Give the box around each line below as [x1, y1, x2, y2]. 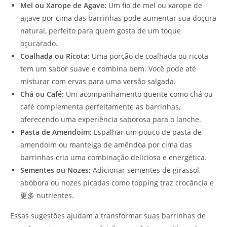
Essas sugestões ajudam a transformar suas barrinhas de [10, 210, 206, 220]
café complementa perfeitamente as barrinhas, [20, 101, 180, 111]
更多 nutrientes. [20, 190, 74, 200]
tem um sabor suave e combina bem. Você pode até [20, 63, 196, 73]
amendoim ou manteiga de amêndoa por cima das [20, 139, 192, 149]
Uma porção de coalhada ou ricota [90, 51, 208, 61]
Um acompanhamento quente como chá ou [64, 89, 213, 99]
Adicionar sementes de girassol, [91, 165, 201, 175]
